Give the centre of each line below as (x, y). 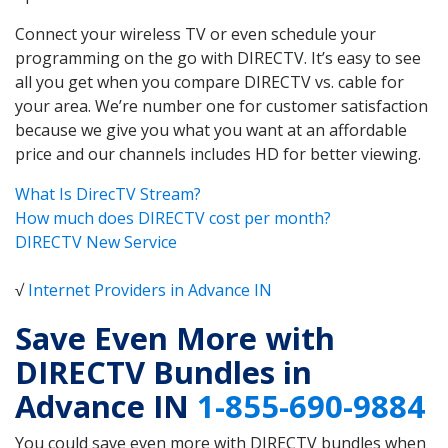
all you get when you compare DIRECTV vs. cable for (209, 81)
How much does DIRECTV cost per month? (173, 217)
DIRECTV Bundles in (163, 372)
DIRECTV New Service (96, 241)
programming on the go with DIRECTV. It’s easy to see (218, 57)
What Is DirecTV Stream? (108, 193)
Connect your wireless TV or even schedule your (195, 33)
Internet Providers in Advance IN (150, 289)
